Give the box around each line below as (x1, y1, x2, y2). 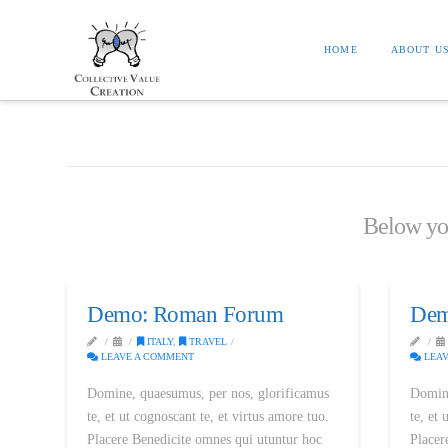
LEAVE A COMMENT (98, 351, 195, 362)
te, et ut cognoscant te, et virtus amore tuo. (87, 408, 330, 424)
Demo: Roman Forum (87, 301, 284, 327)
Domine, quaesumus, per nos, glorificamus (87, 385, 330, 401)
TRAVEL (185, 336, 227, 347)
